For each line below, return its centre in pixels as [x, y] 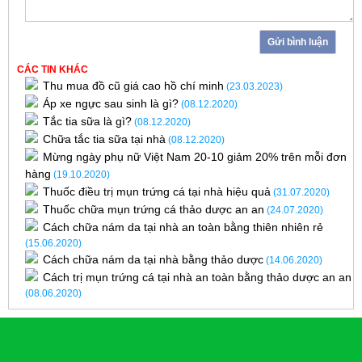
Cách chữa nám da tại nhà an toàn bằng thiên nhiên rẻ [183, 227]
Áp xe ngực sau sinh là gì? [111, 103]
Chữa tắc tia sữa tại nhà [104, 139]
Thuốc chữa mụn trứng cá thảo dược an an [154, 209]
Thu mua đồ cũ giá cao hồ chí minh [133, 86]
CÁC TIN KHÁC [53, 69]
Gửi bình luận [297, 42]
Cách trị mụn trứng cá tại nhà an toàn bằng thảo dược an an [197, 277]
